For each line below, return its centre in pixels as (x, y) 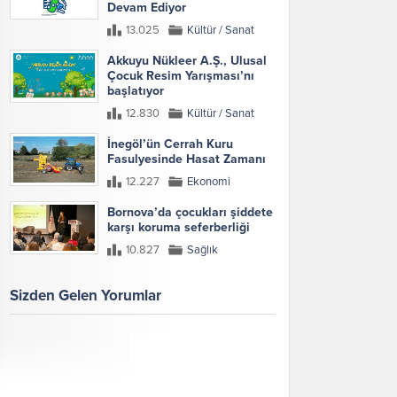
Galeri (29, 363)
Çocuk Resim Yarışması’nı (181, 75)
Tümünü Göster (238, 364)
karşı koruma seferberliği (179, 227)
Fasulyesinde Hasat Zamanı (187, 159)
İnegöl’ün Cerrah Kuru (170, 144)
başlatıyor (136, 90)
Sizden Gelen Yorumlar (86, 295)
